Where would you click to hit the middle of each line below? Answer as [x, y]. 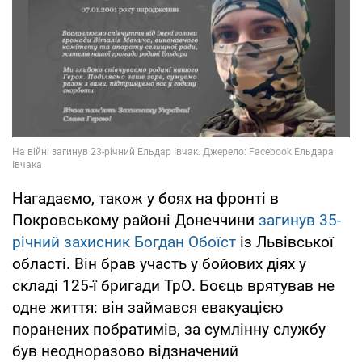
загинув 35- [300, 221]
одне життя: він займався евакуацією [148, 308]
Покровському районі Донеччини [135, 221]
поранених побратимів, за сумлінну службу [169, 330]
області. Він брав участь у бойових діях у [159, 264]
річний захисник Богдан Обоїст [124, 242]
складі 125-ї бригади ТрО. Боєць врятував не [173, 286]
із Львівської [285, 242]
